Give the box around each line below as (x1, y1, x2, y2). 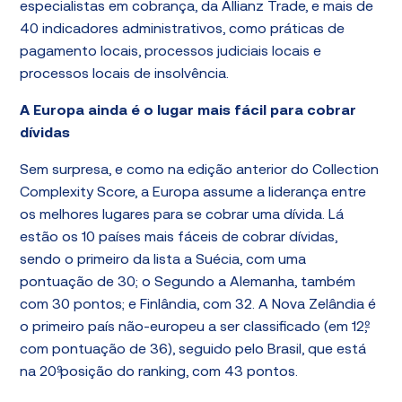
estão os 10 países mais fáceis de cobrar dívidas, (20, 231, 338, 245)
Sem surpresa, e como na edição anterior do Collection (20, 163, 380, 178)
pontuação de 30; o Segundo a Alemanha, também (20, 275, 356, 290)
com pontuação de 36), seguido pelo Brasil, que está (20, 343, 367, 357)
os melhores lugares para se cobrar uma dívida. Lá (20, 208, 345, 223)
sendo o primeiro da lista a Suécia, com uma (20, 253, 307, 267)
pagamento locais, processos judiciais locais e (20, 45, 322, 59)
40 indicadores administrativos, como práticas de (20, 22, 345, 37)
